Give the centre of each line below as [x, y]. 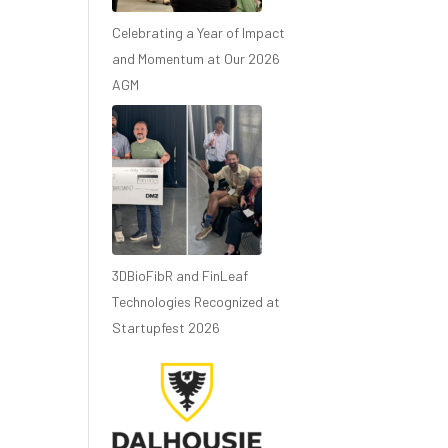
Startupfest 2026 [166, 327]
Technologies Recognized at [196, 301]
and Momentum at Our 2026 [196, 58]
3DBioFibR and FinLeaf [180, 275]
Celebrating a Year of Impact [199, 32]
